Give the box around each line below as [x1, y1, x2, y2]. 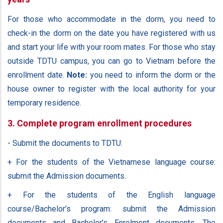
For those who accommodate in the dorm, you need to [7, 14, 216, 24]
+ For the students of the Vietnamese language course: [7, 157, 216, 167]
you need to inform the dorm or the [87, 70, 216, 80]
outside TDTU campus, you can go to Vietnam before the [7, 56, 216, 66]
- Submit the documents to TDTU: [7, 138, 122, 148]
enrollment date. [7, 70, 67, 80]
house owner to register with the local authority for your [7, 84, 216, 94]
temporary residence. [7, 98, 81, 108]
